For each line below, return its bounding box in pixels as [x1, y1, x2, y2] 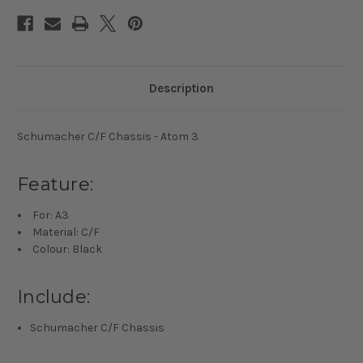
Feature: [17, 159, 93, 181]
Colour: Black [30, 228, 103, 242]
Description [149, 66, 214, 82]
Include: [17, 271, 90, 294]
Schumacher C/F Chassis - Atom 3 [17, 115, 199, 130]
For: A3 [30, 194, 70, 208]
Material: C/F [30, 211, 100, 225]
